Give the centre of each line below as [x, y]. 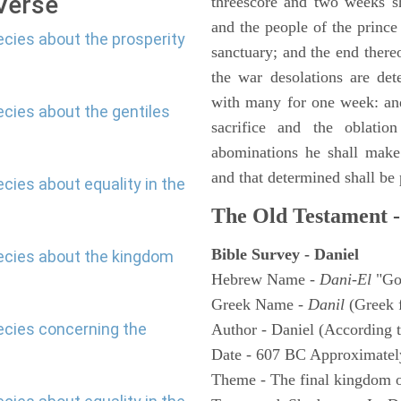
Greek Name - [260, 304]
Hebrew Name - [265, 279]
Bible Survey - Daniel [285, 254]
